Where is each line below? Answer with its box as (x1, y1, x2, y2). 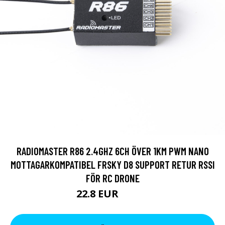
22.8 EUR (76, 187, 121, 200)
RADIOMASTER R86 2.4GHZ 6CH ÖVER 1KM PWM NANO (16, 145, 209, 157)
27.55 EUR (121, 191, 149, 199)
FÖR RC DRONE (85, 172, 140, 184)
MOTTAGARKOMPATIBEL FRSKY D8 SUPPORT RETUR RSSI (10, 158, 215, 171)
